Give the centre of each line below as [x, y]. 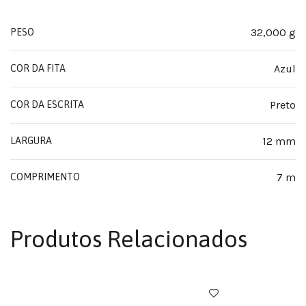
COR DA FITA [38, 68]
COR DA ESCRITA [47, 105]
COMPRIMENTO [45, 177]
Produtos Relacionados [129, 239]
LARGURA [31, 141]
